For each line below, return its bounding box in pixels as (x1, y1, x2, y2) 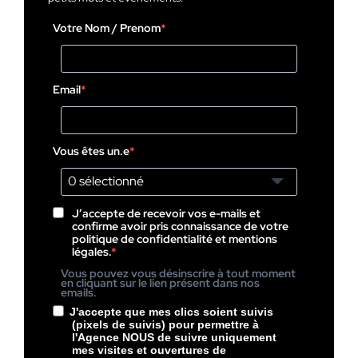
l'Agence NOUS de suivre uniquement (72, 330, 277, 344)
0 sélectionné (68, 173, 145, 190)
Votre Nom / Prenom (53, 21, 161, 36)
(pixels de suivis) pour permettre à (72, 317, 260, 331)
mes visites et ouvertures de (72, 343, 227, 356)
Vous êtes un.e (53, 143, 130, 158)
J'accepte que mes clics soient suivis (70, 304, 274, 318)
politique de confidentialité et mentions (72, 231, 278, 246)
